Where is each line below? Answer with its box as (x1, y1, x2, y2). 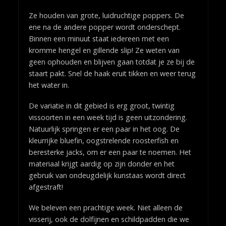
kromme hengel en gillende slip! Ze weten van (28, 45, 180, 55)
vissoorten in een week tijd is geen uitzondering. (28, 112, 187, 122)
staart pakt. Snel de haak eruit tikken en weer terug (28, 69, 196, 78)
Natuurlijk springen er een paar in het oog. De (28, 124, 180, 134)
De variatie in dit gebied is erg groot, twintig (28, 100, 175, 110)
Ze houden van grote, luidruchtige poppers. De (28, 11, 184, 20)
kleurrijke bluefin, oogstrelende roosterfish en (28, 135, 179, 145)
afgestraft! (28, 182, 63, 192)
